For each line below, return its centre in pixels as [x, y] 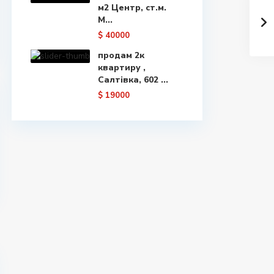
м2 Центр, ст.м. [132, 8]
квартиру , [122, 68]
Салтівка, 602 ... [133, 80]
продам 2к [121, 55]
